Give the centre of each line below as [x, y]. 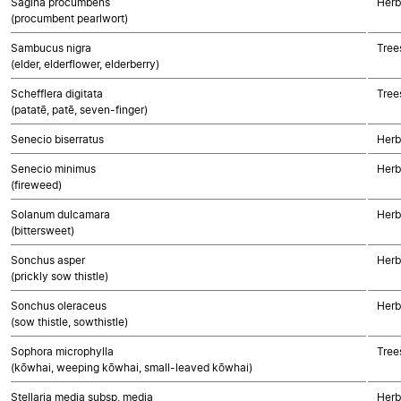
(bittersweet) [43, 230]
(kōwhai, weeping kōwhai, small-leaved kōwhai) [132, 367]
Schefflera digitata [57, 94]
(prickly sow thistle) [60, 276]
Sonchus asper [48, 260]
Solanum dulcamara [60, 214]
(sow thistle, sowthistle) [69, 322]
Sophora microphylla [62, 351]
